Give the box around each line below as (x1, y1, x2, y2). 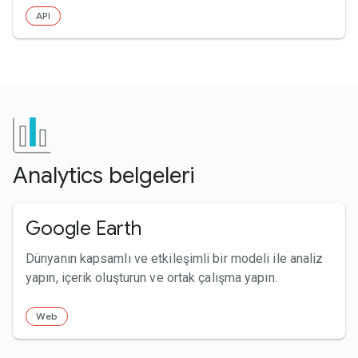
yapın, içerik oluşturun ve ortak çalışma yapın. (26, 269, 277, 285)
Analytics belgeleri (13, 161, 194, 189)
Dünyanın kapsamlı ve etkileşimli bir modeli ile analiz (26, 250, 324, 266)
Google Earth (26, 216, 141, 241)
